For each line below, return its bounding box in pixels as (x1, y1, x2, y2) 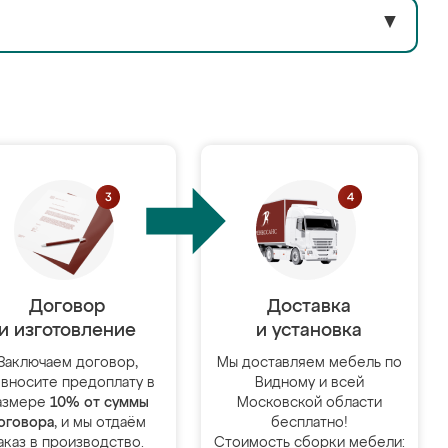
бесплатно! (270, 416, 348, 430)
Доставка (267, 298, 352, 316)
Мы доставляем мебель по (216, 356, 402, 370)
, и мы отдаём (54, 416, 147, 430)
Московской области (236, 396, 382, 410)
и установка (256, 322, 363, 340)
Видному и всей (254, 376, 364, 390)
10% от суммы (49, 396, 149, 410)
